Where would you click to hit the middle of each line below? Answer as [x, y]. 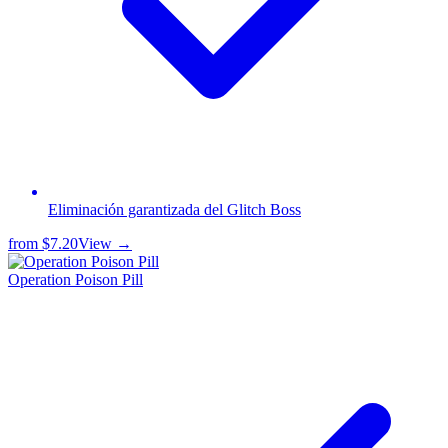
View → [105, 244]
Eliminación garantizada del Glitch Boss [174, 210]
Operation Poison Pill [75, 280]
